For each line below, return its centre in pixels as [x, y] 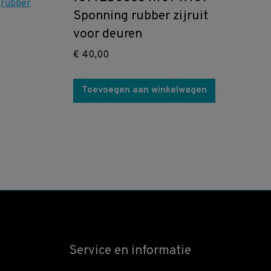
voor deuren [108, 34]
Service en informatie [130, 251]
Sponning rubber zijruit [141, 16]
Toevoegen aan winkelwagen [144, 90]
